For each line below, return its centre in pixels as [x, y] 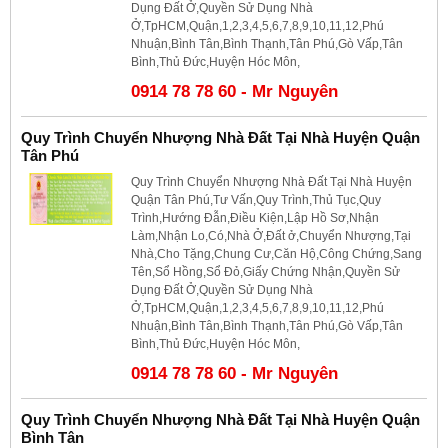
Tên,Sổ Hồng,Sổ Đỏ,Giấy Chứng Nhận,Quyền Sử [265, 271]
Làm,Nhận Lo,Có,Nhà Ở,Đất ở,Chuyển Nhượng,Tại [271, 235]
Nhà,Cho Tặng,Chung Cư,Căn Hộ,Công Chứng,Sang [276, 253]
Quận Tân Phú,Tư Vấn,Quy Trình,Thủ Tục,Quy [256, 199]
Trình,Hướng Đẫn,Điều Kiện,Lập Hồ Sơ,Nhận [255, 217]
